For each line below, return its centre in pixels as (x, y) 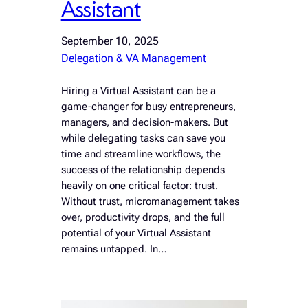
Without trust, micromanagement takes (150, 201)
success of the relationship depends (143, 170)
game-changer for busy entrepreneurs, (148, 107)
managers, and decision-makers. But (144, 122)
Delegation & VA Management (133, 58)
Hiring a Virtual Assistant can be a (138, 91)
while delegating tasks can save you (143, 138)
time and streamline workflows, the (141, 154)
